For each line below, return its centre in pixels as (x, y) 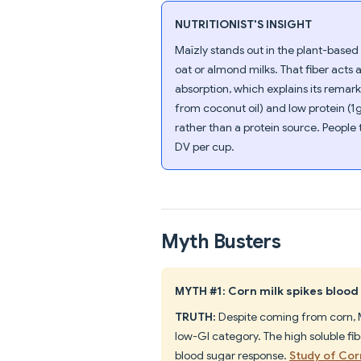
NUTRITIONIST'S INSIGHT (243, 24)
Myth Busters (221, 241)
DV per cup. (205, 146)
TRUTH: (195, 316)
